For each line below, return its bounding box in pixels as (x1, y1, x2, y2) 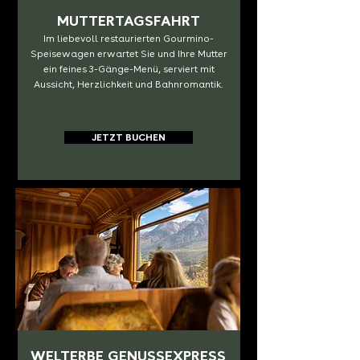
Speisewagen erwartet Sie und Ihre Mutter (30, 48, 227, 59)
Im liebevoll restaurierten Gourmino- (43, 33, 214, 44)
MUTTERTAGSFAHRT (56, 12, 200, 29)
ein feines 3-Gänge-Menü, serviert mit (43, 63, 215, 75)
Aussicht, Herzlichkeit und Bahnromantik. (34, 79, 223, 90)
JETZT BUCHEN (91, 132, 166, 143)
